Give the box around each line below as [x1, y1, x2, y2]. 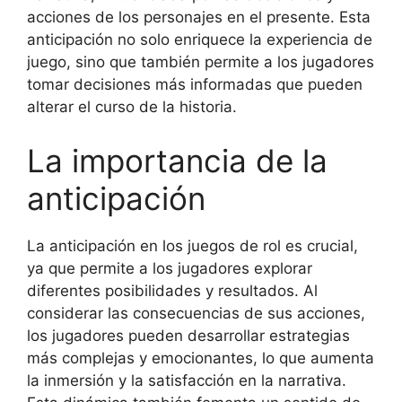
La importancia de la [27, 141, 328, 179]
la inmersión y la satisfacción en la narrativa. [27, 371, 346, 389]
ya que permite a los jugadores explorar [27, 258, 312, 277]
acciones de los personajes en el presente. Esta [27, 8, 371, 26]
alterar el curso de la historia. [27, 98, 237, 116]
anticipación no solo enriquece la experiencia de [27, 31, 372, 48]
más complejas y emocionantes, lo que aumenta [27, 348, 374, 367]
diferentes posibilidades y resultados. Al [27, 281, 318, 300]
